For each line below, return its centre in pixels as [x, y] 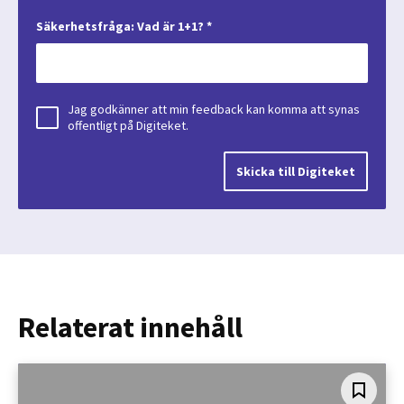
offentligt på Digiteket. [128, 126]
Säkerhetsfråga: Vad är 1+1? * [124, 27]
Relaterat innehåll [130, 328]
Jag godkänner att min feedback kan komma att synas [214, 110]
